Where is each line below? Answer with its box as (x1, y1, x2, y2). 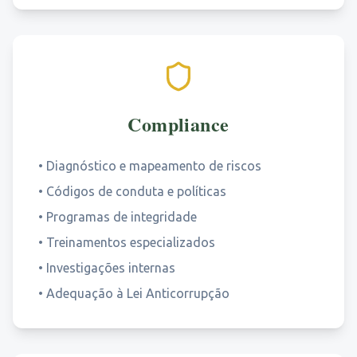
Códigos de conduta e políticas (46, 184, 226, 198)
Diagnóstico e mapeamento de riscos (46, 159, 261, 173)
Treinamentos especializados (46, 235, 215, 249)
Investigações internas (46, 261, 175, 275)
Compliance (127, 110, 229, 138)
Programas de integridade (46, 210, 197, 224)
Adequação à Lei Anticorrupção (46, 286, 229, 300)
